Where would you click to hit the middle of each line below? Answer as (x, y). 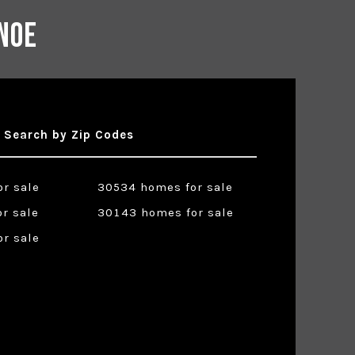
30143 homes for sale (165, 213)
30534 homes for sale (166, 187)
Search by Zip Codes (69, 135)
